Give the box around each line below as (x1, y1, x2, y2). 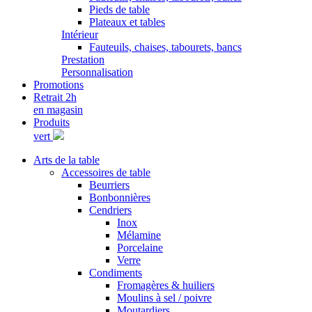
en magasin (33, 104, 83, 116)
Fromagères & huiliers (117, 279, 214, 291)
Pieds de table (89, 3, 150, 15)
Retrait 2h (33, 91, 77, 103)
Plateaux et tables (89, 16, 165, 28)
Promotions (33, 79, 84, 91)
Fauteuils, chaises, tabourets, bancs (89, 41, 242, 53)
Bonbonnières (89, 192, 150, 203)
